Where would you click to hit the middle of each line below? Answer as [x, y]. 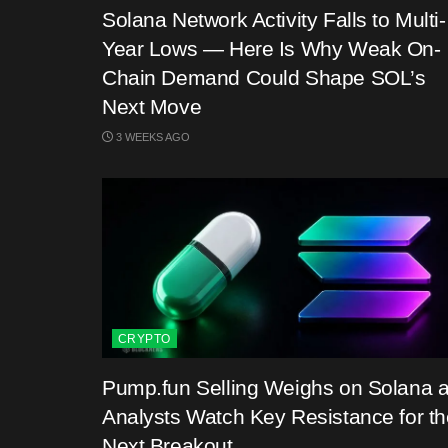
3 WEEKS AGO [151, 137]
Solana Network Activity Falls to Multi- [274, 19]
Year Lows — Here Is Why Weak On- [271, 48]
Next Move [152, 106]
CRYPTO [144, 339]
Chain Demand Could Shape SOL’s [264, 77]
